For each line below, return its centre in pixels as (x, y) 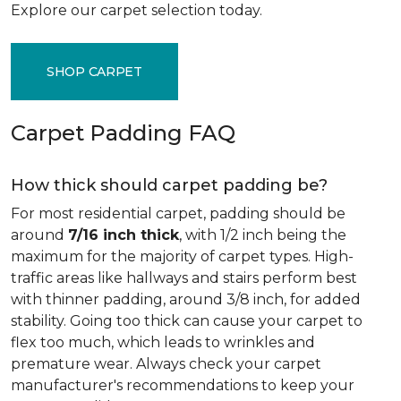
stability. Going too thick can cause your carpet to (187, 321)
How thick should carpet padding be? (169, 185)
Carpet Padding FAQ (123, 133)
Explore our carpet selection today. (137, 10)
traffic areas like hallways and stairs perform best (184, 278)
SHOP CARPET (94, 71)
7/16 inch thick (124, 235)
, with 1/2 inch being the (263, 235)
